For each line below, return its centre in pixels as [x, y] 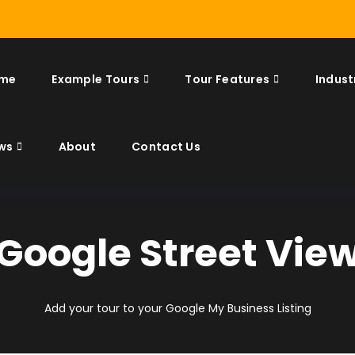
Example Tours [96, 79]
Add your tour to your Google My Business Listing [177, 308]
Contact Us [166, 147]
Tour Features [227, 79]
